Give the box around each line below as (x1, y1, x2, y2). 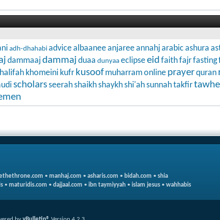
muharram (105, 68, 142, 78)
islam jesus (132, 181, 160, 188)
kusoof (76, 67, 104, 78)
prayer (167, 67, 194, 78)
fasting (193, 55, 217, 65)
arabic (162, 43, 184, 53)
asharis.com (87, 172, 118, 179)
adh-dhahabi (9, 45, 47, 53)
